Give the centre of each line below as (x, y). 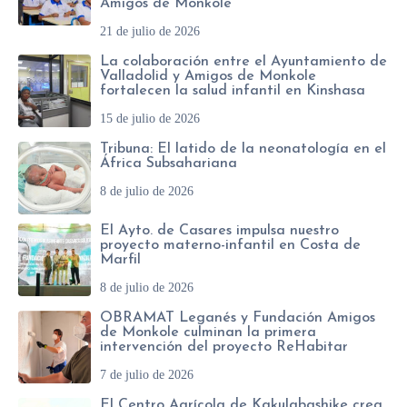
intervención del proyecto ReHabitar (224, 347)
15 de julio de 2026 (150, 119)
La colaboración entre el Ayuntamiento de (243, 62)
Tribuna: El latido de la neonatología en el (243, 149)
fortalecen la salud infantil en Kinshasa (233, 91)
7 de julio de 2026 (147, 375)
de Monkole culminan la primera (208, 333)
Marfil (120, 260)
